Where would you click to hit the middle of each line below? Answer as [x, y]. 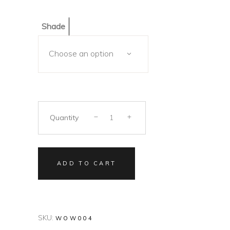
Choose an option [81, 53]
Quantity [64, 117]
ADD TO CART [87, 163]
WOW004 [74, 218]
